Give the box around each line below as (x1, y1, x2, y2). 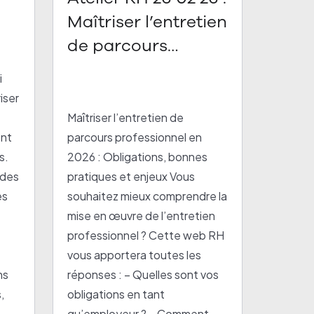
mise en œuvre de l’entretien (67, 208, 216, 223)
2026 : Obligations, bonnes (67, 149, 208, 164)
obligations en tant (67, 287, 165, 301)
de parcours (67, 34, 168, 57)
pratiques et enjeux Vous (67, 169, 196, 184)
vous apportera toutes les (67, 247, 202, 262)
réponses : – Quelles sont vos (67, 267, 219, 282)
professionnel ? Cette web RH (67, 228, 225, 243)
